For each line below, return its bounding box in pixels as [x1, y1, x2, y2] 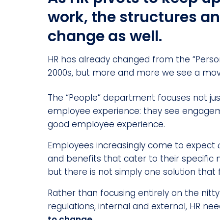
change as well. [48, 26, 162, 47]
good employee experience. [48, 118, 165, 131]
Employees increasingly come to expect [48, 139, 218, 152]
